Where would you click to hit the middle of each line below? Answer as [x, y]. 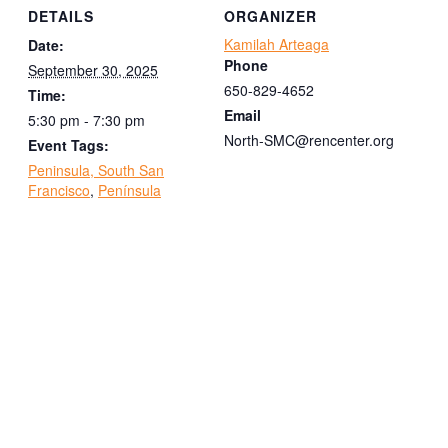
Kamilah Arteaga [276, 43]
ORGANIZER [270, 15]
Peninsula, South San [96, 169]
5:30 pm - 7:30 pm [86, 119]
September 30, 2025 [93, 69]
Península [129, 189]
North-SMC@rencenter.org [309, 139]
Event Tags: [68, 144]
